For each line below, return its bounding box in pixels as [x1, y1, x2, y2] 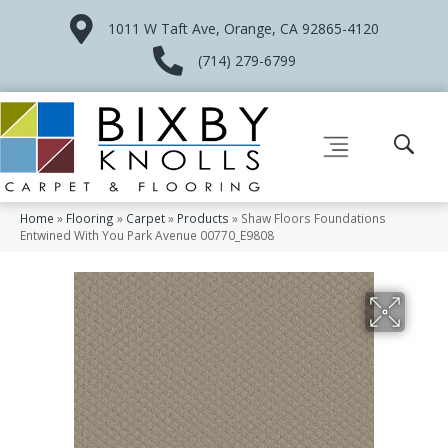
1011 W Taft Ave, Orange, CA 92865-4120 [107, 19, 379, 38]
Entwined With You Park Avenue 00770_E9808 [20, 226, 274, 243]
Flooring [66, 209, 114, 226]
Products [177, 209, 229, 226]
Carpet [126, 209, 165, 226]
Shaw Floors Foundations [241, 209, 386, 226]
